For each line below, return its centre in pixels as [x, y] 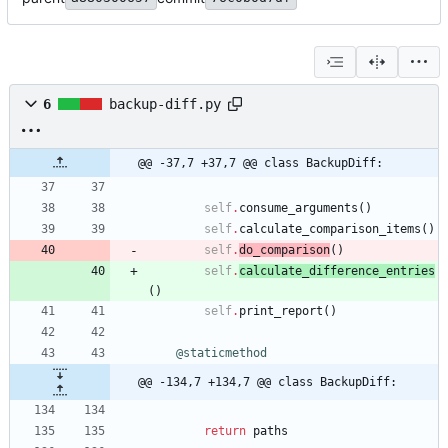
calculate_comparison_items [330, 229]
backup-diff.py [165, 104]
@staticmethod [221, 353]
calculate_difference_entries [337, 271]
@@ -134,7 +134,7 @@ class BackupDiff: [267, 382]
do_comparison [284, 250]
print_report [281, 311]
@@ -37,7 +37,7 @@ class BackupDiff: [260, 163]
